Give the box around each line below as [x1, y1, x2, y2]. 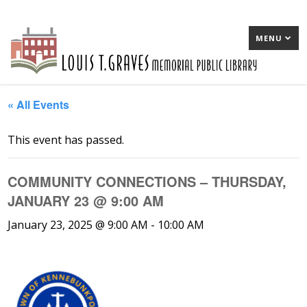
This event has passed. [8, 132, 125, 147]
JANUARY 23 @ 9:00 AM [8, 191, 164, 210]
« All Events [8, 97, 70, 112]
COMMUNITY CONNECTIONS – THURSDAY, [8, 171, 287, 191]
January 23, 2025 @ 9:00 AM [8, 217, 149, 232]
